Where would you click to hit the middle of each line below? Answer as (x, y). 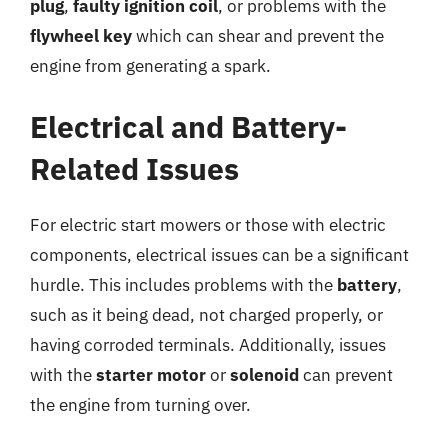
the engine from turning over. (140, 405)
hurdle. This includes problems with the (183, 285)
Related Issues (134, 168)
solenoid (264, 375)
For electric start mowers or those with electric (208, 225)
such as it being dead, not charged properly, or (206, 315)
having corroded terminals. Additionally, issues (208, 345)
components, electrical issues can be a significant (219, 255)
